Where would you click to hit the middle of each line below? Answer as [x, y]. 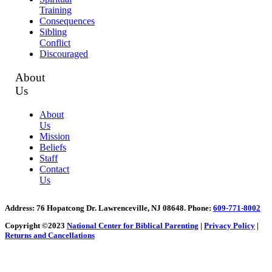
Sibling [53, 32]
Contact [55, 169]
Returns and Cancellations [50, 235]
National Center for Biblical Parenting [133, 225]
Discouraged [64, 54]
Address [19, 208]
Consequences [67, 21]
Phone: [199, 208]
